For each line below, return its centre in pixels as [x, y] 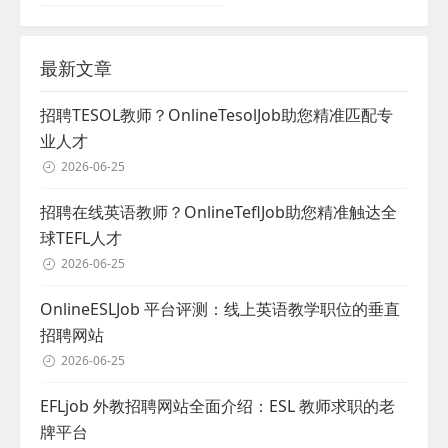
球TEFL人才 [81, 238]
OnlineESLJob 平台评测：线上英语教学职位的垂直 [220, 309]
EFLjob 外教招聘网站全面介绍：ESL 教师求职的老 [217, 406]
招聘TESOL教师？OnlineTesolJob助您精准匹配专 [216, 115]
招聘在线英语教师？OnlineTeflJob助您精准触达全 [218, 212]
